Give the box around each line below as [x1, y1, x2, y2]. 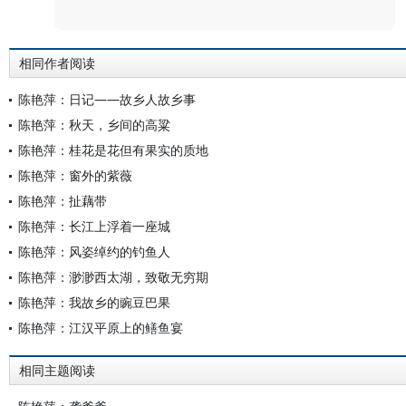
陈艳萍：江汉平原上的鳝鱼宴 [18, 319, 183, 336]
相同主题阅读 [19, 363, 95, 378]
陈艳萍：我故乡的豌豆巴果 [18, 294, 170, 311]
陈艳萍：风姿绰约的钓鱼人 [18, 243, 170, 260]
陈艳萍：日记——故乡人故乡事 [18, 91, 196, 108]
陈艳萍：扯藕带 [18, 192, 107, 209]
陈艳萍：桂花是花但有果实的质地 [18, 141, 208, 159]
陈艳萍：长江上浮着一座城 [18, 217, 170, 235]
